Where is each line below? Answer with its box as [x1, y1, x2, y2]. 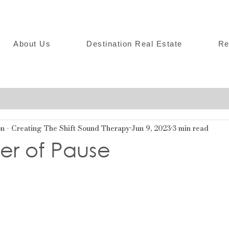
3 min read [172, 122, 209, 134]
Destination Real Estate [86, 39, 182, 48]
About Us [13, 39, 51, 48]
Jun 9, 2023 [131, 122, 171, 134]
